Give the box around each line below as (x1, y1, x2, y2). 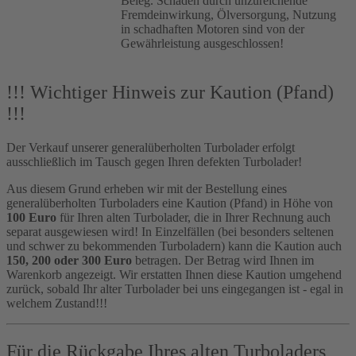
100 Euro (6, 211, 56, 225)
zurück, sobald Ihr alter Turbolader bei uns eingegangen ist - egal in (6, 282, 343, 296)
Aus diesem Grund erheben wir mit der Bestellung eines (6, 182, 287, 196)
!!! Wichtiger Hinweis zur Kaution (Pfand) (6, 82, 334, 103)
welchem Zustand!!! (6, 296, 107, 311)
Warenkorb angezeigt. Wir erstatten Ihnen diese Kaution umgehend (6, 268, 342, 282)
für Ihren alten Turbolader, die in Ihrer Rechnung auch (56, 211, 331, 225)
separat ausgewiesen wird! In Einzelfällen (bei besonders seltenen (6, 225, 334, 239)
